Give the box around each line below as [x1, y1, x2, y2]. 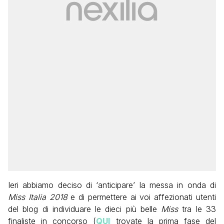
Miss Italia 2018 [8, 191, 67, 202]
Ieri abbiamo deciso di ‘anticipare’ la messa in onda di [8, 179, 216, 190]
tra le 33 [178, 203, 216, 214]
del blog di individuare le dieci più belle [8, 203, 161, 214]
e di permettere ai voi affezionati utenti [67, 191, 216, 202]
